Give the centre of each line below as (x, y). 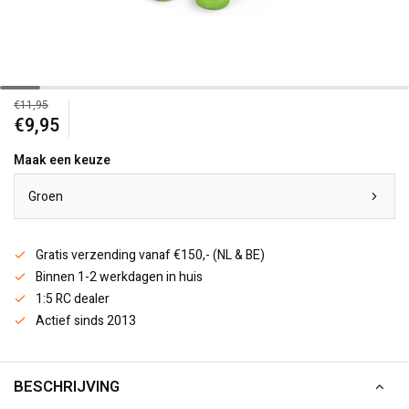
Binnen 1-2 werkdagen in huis (119, 277)
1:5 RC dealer (73, 299)
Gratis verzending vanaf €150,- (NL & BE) (150, 255)
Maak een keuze (62, 160)
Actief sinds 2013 (86, 321)
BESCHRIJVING (67, 387)
